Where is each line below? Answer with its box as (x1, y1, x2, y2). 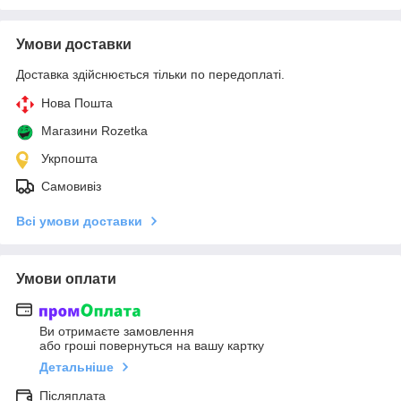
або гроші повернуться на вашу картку (39, 337, 264, 353)
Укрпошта (41, 151, 98, 166)
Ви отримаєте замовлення (39, 323, 194, 338)
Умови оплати (16, 271, 116, 287)
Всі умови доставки (16, 214, 142, 229)
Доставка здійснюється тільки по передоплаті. (16, 67, 285, 82)
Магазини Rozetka (41, 124, 148, 139)
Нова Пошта (41, 96, 113, 111)
